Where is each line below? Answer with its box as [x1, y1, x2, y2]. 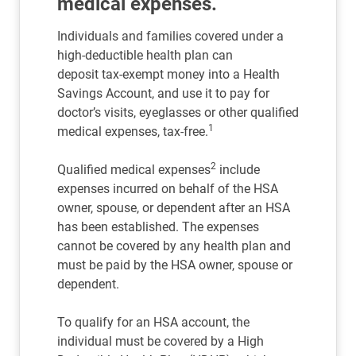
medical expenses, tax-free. [57, 124, 208, 139]
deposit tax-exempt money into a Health [57, 67, 280, 82]
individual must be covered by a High [57, 334, 264, 349]
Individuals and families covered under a [57, 29, 284, 44]
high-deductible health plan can [57, 48, 233, 63]
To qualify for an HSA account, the [57, 315, 250, 330]
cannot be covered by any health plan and [57, 238, 291, 253]
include [216, 162, 260, 177]
